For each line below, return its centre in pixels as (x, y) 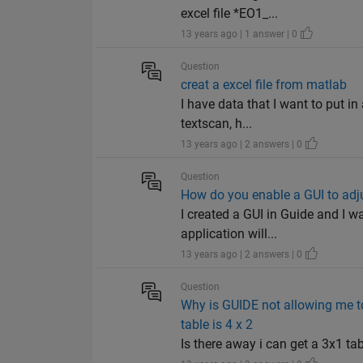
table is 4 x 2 (217, 325)
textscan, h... (217, 124)
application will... (229, 234)
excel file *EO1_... (230, 14)
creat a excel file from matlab (264, 85)
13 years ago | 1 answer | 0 (241, 34)
